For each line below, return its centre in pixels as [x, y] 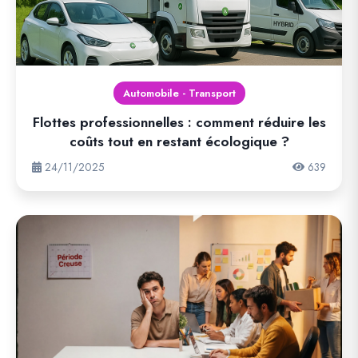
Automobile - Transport [179, 93]
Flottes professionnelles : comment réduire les [179, 122]
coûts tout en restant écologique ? [179, 141]
